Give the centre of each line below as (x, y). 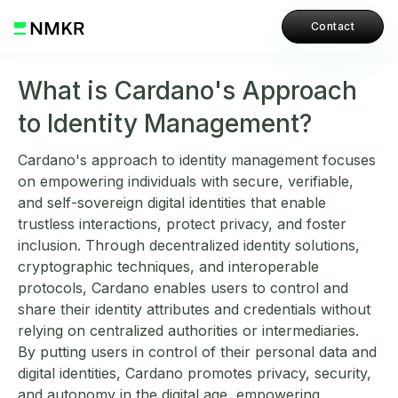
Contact (332, 26)
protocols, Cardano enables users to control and (183, 288)
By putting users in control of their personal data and (197, 352)
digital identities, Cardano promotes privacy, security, (195, 373)
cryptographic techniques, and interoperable (168, 267)
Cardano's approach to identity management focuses (197, 160)
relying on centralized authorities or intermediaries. (188, 330)
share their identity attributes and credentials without (194, 309)
